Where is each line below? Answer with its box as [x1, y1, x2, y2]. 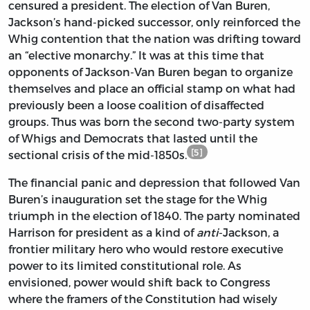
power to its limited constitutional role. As [8, 259, 241, 273]
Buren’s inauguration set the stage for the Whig [8, 192, 267, 206]
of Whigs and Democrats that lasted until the [8, 131, 257, 145]
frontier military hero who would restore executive [8, 242, 283, 256]
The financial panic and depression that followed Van [8, 176, 300, 190]
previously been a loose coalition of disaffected [8, 98, 264, 112]
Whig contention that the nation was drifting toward [8, 32, 301, 46]
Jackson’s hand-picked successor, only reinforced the [8, 15, 300, 29]
